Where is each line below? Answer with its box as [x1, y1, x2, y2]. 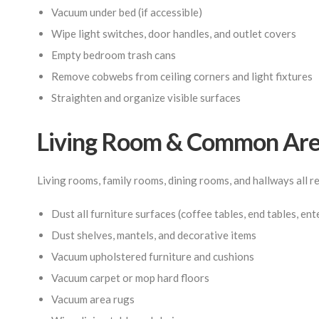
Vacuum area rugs [51, 293, 135, 305]
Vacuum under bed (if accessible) [51, 6, 202, 19]
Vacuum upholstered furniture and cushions [51, 250, 254, 263]
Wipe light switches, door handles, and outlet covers [51, 27, 296, 40]
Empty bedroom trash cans [51, 48, 176, 61]
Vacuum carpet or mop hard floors [51, 271, 209, 284]
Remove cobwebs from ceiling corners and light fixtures [51, 70, 313, 83]
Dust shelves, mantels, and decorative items [51, 229, 256, 241]
